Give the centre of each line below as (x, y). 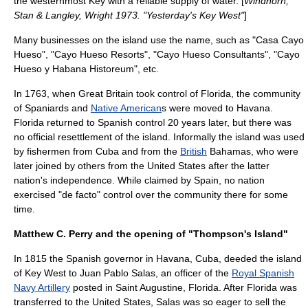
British (194, 151)
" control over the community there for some (192, 195)
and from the (150, 151)
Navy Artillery (42, 287)
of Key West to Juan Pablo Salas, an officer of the (123, 273)
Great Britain (106, 93)
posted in (93, 287)
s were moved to (199, 108)
